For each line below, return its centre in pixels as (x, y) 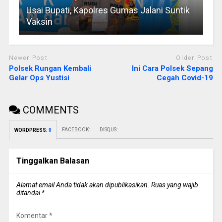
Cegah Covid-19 (185, 78)
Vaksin (39, 22)
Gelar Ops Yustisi (39, 78)
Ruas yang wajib (174, 185)
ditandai (29, 193)
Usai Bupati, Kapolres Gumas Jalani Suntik (108, 10)
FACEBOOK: (76, 129)
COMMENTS (49, 110)
